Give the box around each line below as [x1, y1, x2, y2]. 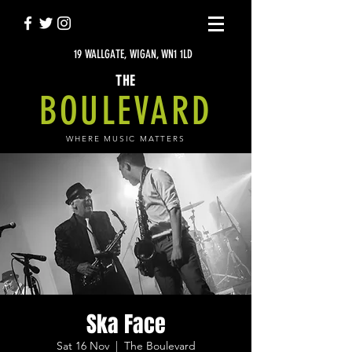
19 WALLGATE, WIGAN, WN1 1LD [73, 47, 192, 61]
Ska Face [86, 308, 166, 340]
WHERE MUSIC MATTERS [66, 134, 185, 144]
